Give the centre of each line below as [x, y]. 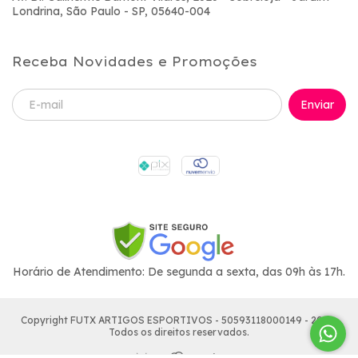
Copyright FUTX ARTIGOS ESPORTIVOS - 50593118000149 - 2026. [179, 320]
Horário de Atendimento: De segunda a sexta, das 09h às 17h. [179, 271]
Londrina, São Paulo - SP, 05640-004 [111, 11]
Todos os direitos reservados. [179, 332]
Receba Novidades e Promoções [135, 61]
